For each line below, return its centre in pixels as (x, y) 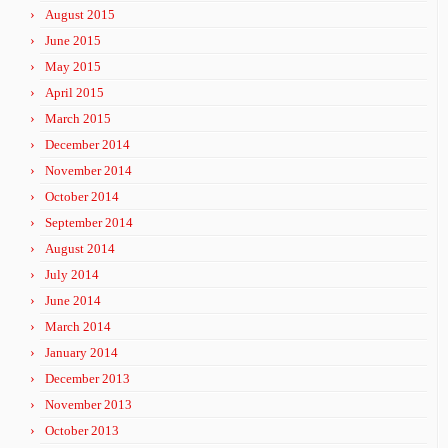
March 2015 (78, 118)
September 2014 (89, 222)
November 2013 (88, 404)
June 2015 (73, 40)
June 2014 (73, 300)
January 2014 (81, 352)
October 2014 (82, 196)
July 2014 (72, 274)
